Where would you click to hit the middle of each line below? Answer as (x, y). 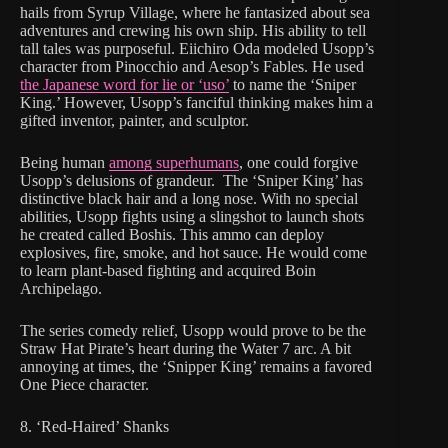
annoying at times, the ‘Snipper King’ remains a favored (196, 366)
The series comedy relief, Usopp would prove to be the (193, 330)
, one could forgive (298, 162)
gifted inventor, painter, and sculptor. (134, 120)
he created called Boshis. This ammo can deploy (172, 234)
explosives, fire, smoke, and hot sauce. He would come (193, 252)
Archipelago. (61, 288)
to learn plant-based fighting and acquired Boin (168, 270)
